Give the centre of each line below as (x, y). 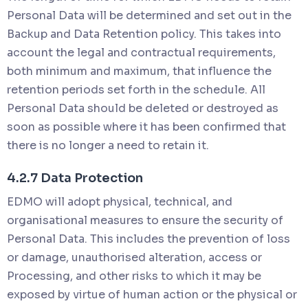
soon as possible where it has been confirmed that (146, 126)
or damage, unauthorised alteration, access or (134, 257)
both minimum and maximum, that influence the (139, 71)
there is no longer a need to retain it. (108, 145)
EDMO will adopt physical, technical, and (120, 201)
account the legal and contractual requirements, (141, 52)
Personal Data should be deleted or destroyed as (143, 108)
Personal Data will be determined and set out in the (149, 15)
